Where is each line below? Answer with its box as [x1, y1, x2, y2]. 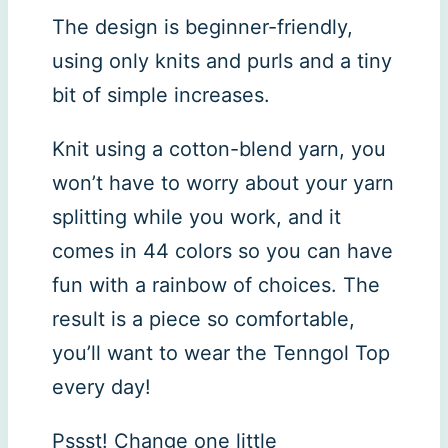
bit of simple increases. [52, 82, 270, 107]
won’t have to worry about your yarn [52, 170, 394, 195]
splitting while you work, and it [52, 204, 341, 229]
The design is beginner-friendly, [52, 14, 353, 39]
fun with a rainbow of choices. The [52, 272, 380, 297]
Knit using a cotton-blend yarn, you [52, 136, 386, 161]
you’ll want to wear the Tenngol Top [52, 340, 390, 365]
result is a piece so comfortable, [52, 306, 355, 331]
